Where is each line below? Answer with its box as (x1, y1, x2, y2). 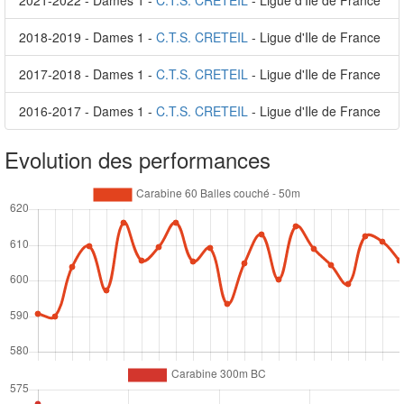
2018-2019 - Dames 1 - (19, 28, 156, 46)
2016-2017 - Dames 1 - (19, 102, 156, 120)
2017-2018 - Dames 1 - (19, 65, 156, 83)
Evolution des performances (5, 143, 271, 175)
